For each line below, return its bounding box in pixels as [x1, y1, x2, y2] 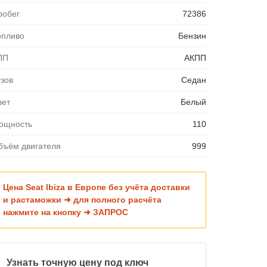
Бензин [178, 30, 206, 41]
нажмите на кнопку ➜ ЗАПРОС [3, 207, 128, 217]
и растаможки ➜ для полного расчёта [3, 194, 162, 204]
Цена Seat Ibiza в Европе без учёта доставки [3, 182, 190, 192]
